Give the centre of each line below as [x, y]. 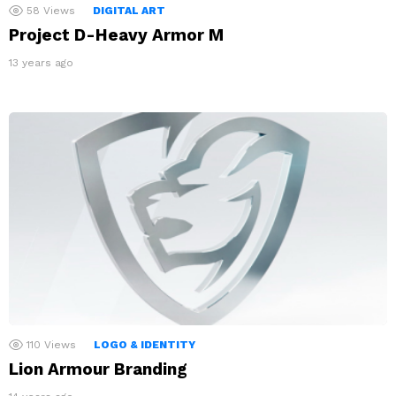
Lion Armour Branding [98, 369]
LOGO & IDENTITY [145, 344]
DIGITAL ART [129, 10]
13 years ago [41, 62]
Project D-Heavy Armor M [116, 34]
